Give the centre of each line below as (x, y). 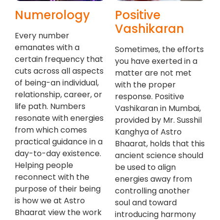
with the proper (145, 85)
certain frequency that (59, 59)
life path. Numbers (50, 107)
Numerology (52, 15)
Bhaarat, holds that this (160, 144)
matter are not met (153, 73)
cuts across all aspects (59, 71)
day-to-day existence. (58, 154)
